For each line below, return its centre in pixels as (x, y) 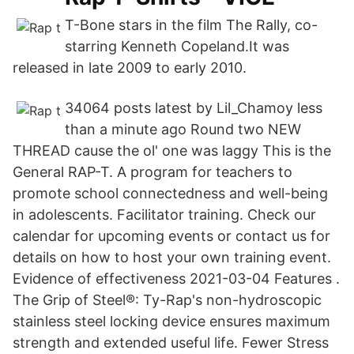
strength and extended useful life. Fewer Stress (171, 343)
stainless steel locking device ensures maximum (171, 321)
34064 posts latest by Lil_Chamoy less (194, 108)
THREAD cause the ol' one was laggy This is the (172, 151)
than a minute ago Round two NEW (183, 129)
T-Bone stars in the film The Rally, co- (191, 25)
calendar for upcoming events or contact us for (171, 236)
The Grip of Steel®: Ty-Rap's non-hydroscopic (167, 300)
